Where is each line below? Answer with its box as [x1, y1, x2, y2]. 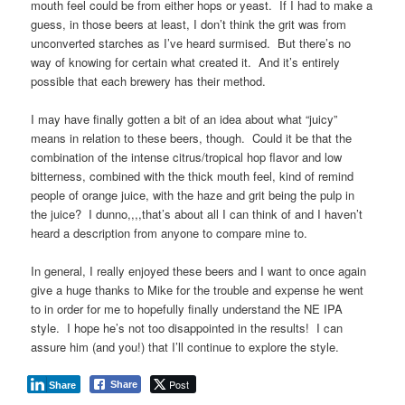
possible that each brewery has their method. [31, 71, 267, 89]
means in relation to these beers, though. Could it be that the [31, 128, 353, 146]
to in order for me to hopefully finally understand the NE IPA [31, 300, 344, 318]
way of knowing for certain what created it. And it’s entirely [31, 52, 341, 71]
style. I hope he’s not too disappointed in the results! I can [31, 319, 344, 337]
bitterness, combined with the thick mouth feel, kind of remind [31, 166, 354, 184]
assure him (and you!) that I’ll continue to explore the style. [31, 338, 340, 356]
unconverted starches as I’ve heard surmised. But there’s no [31, 33, 352, 52]
